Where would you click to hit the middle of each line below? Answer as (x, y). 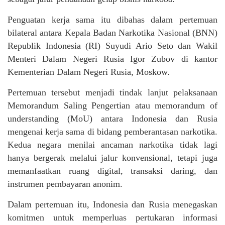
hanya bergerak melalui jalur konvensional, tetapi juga (113, 157)
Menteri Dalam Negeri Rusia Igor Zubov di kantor (113, 59)
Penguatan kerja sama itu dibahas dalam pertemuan (113, 19)
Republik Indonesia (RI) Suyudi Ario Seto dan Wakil (113, 45)
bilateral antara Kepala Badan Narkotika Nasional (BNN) (113, 32)
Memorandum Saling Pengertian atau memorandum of (113, 105)
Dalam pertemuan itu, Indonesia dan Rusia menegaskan (113, 204)
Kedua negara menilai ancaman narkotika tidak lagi (113, 144)
